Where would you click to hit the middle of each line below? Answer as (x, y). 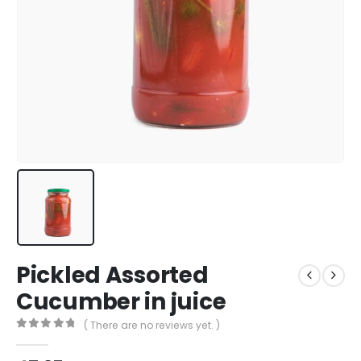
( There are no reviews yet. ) (152, 325)
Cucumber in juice (121, 302)
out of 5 (56, 338)
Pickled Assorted (112, 276)
